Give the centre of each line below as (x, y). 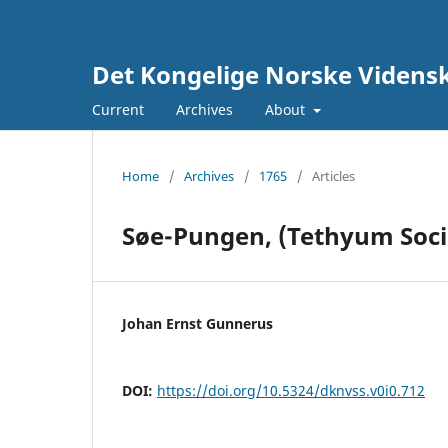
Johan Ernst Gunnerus (197, 323)
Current (118, 109)
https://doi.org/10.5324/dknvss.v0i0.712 (291, 390)
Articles (333, 175)
